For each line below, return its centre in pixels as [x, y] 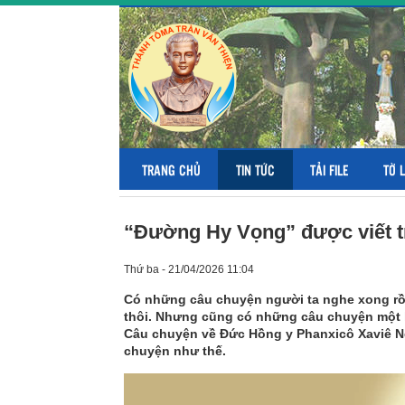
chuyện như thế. [175, 351]
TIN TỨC [255, 170]
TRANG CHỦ [171, 170]
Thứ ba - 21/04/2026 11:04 [189, 269]
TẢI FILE [329, 170]
